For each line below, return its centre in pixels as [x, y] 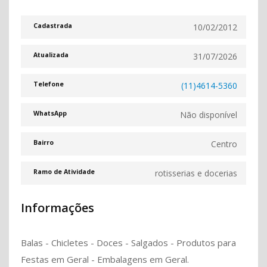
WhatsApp [50, 114]
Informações [58, 208]
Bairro [44, 143]
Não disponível [209, 115]
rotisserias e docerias [196, 173]
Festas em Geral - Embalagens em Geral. [105, 259]
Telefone [49, 84]
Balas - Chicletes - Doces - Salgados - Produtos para [128, 243]
